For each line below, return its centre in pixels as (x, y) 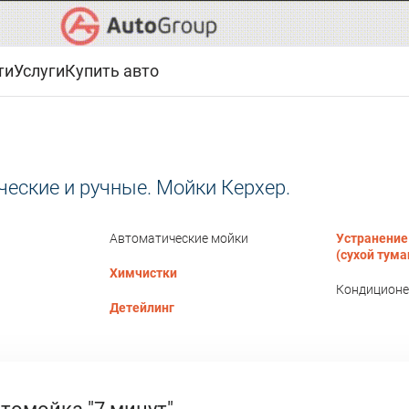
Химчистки (143, 273)
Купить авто (112, 71)
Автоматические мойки (179, 239)
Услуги (39, 71)
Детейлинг (142, 308)
